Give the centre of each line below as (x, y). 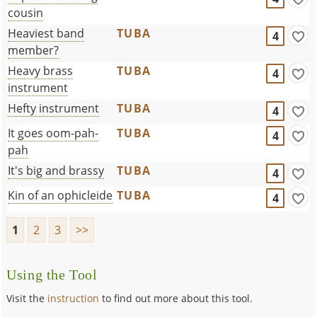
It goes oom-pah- (53, 133)
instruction (74, 298)
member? (34, 50)
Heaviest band (46, 33)
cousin (26, 12)
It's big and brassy (56, 170)
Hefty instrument (54, 108)
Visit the (27, 298)
